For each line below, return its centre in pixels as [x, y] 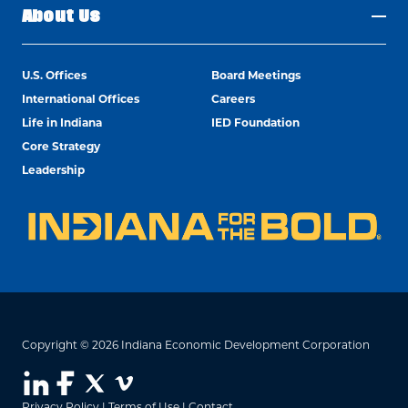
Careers [233, 98]
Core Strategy [61, 146]
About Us [61, 15]
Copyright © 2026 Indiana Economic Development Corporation [196, 344]
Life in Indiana [62, 122]
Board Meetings [255, 75]
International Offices [81, 98]
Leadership [53, 169]
